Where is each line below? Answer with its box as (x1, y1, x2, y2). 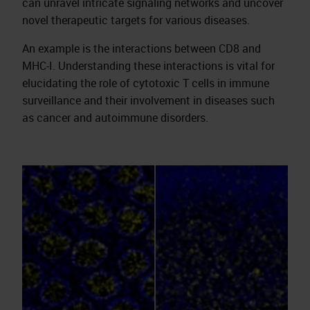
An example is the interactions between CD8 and (22, 41, 261, 56)
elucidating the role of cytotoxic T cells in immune (22, 75, 269, 91)
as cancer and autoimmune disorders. (22, 110, 208, 125)
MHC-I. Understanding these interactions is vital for (22, 58, 275, 73)
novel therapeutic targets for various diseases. (22, 12, 250, 28)
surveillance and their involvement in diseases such (22, 93, 275, 108)
